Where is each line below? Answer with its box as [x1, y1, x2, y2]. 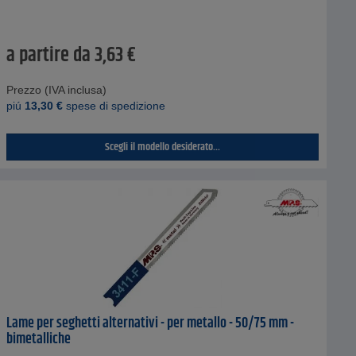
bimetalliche [6, 328, 71, 351]
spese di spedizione [62, 99, 165, 113]
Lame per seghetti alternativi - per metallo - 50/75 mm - [6, 312, 294, 335]
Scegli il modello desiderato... [104, 138, 220, 157]
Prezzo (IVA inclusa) [6, 83, 106, 97]
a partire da [6, 41, 91, 72]
